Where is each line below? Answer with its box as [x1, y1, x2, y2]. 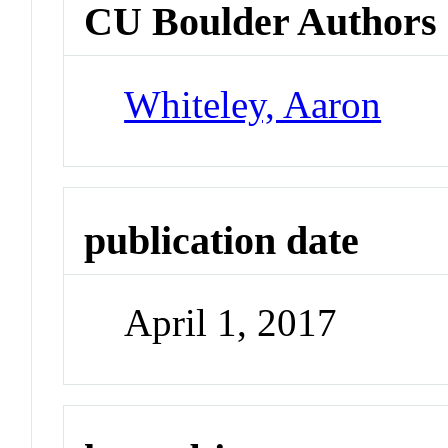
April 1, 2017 [124, 301, 338, 345]
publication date [84, 217, 360, 263]
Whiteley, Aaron [124, 82, 382, 126]
